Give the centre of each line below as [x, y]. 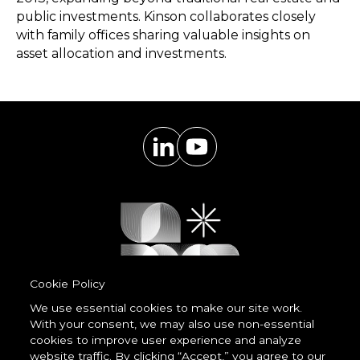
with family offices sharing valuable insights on [163, 35]
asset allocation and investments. [121, 54]
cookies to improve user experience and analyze [165, 340]
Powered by [185, 331]
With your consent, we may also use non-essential [172, 324]
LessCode [191, 347]
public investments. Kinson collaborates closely [166, 17]
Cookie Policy [67, 284]
